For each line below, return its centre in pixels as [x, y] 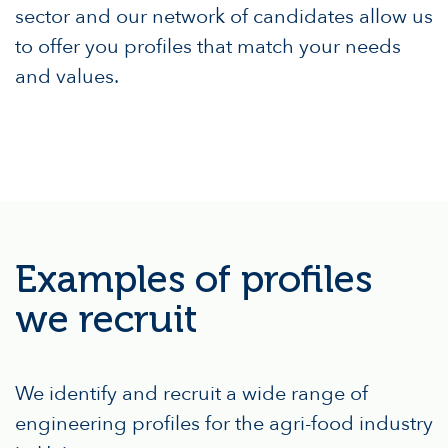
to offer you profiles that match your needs [208, 46]
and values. [67, 76]
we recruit [106, 318]
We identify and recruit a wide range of [191, 393]
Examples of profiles [193, 278]
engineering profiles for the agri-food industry [224, 423]
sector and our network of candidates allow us [224, 16]
